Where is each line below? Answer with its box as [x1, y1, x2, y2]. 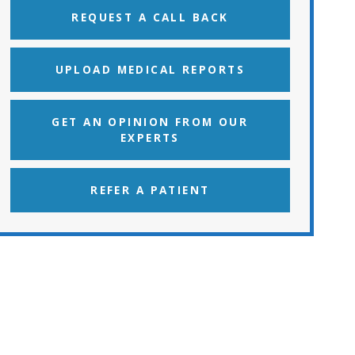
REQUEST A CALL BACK [71, 10, 229, 25]
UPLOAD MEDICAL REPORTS [55, 62, 246, 77]
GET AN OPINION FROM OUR [52, 114, 249, 129]
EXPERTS [120, 130, 180, 145]
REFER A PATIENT [90, 182, 210, 197]
